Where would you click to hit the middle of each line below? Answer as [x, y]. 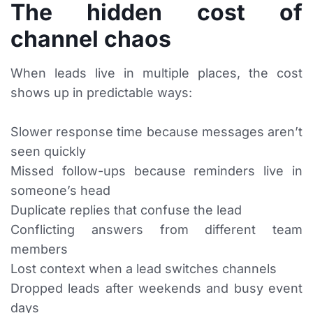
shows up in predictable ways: [101, 93]
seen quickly [48, 152]
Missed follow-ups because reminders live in [156, 171]
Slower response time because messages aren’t [156, 132]
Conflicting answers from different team [156, 230]
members [39, 249]
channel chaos [91, 39]
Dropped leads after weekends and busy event [156, 289]
